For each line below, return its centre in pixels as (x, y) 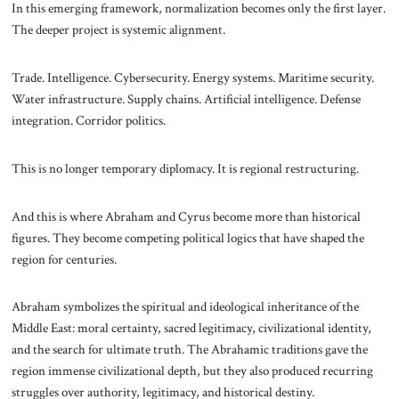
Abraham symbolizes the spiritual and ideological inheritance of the (185, 307)
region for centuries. (64, 259)
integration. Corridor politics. (88, 121)
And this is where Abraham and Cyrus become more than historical (186, 216)
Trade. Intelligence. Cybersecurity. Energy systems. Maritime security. (192, 78)
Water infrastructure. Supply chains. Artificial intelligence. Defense (186, 99)
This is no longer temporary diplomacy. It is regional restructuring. (185, 168)
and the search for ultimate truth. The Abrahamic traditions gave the (189, 350)
